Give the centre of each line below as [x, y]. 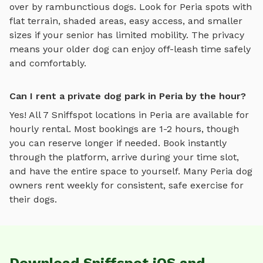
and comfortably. [48, 63]
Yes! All [26, 115]
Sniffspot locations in [99, 115]
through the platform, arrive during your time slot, [124, 157]
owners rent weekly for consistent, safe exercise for [127, 186]
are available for [211, 115]
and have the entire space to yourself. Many [110, 171]
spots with [227, 7]
